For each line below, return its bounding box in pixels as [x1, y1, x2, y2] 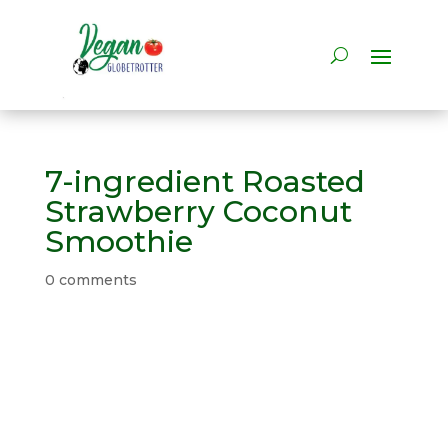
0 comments [44, 271, 137, 290]
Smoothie [44, 223, 193, 261]
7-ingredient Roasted [44, 163, 365, 201]
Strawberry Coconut [44, 193, 352, 231]
